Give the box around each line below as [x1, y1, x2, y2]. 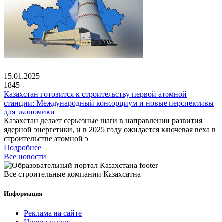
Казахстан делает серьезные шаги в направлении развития [4, 116, 202, 125]
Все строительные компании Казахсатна [4, 169, 141, 178]
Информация [4, 190, 42, 198]
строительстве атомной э [4, 134, 88, 143]
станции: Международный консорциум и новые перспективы [4, 98, 214, 107]
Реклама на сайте [24, 209, 82, 218]
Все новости [4, 152, 46, 161]
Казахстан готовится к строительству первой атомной [4, 89, 187, 98]
